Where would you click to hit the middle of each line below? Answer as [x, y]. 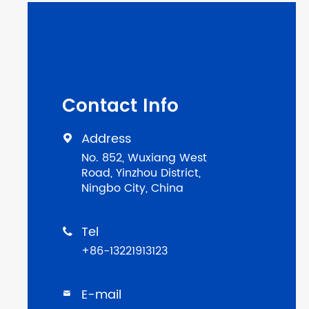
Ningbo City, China [132, 189]
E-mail [101, 295]
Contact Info [120, 107]
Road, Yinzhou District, [141, 173]
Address [106, 139]
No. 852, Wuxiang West [144, 158]
